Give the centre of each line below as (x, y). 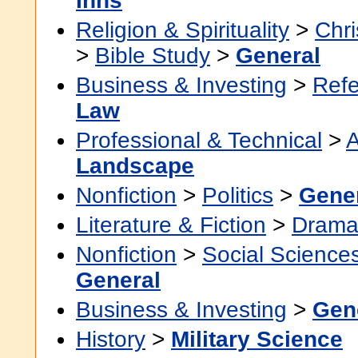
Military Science (257, 339)
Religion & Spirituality (183, 30)
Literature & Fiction (171, 225)
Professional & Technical (199, 140)
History (111, 339)
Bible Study (153, 56)
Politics (238, 195)
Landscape (135, 166)
